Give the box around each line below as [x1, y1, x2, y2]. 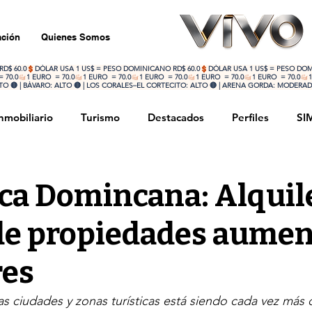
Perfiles [232, 111, 269, 124]
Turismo [81, 111, 120, 124]
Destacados [148, 111, 204, 124]
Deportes [141, 166, 187, 180]
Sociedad [68, 166, 113, 180]
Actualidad [214, 166, 267, 180]
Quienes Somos [41, 31, 110, 42]
